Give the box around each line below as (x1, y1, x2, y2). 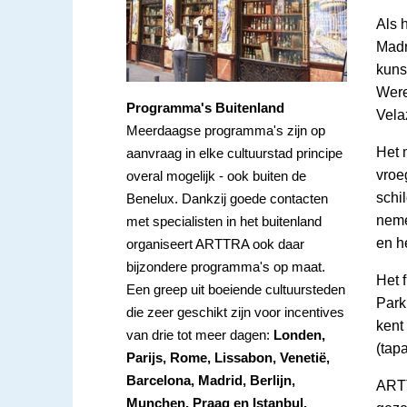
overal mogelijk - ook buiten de (126, 168, 307, 184)
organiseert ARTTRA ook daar (126, 236, 305, 253)
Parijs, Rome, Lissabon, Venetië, (126, 350, 331, 366)
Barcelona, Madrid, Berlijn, (126, 372, 296, 389)
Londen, (273, 327, 326, 343)
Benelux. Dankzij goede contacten (126, 191, 329, 207)
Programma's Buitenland (126, 100, 285, 116)
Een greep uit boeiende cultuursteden (126, 282, 346, 298)
